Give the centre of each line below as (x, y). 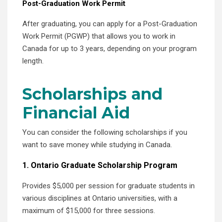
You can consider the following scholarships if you (105, 132)
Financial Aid (92, 112)
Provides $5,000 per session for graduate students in (109, 186)
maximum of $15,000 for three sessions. (89, 210)
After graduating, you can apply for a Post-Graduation (110, 24)
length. (33, 61)
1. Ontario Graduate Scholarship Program (102, 165)
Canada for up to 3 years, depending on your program (110, 48)
